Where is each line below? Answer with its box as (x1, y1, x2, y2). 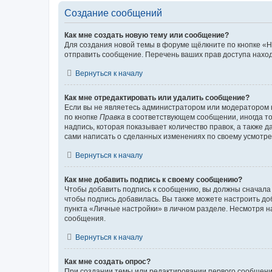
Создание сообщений (64, 7, 162, 18)
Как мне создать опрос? (64, 257, 151, 266)
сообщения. (64, 214, 106, 223)
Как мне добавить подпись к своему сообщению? (64, 175, 242, 184)
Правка (100, 112, 125, 121)
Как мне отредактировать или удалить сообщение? (64, 93, 250, 102)
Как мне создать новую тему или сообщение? (64, 30, 229, 39)
